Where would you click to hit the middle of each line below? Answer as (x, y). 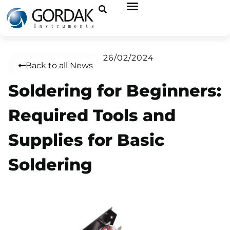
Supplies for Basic (86, 140)
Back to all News (59, 66)
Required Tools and (92, 116)
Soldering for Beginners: (115, 91)
